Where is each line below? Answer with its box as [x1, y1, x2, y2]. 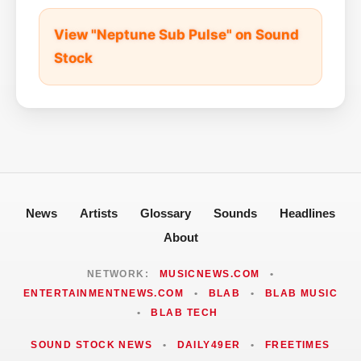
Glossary [140, 205, 191, 220]
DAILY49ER [176, 338, 241, 351]
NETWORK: [86, 268, 153, 280]
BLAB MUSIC [264, 287, 338, 299]
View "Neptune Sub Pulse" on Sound [54, 26, 299, 43]
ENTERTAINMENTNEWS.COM [23, 287, 185, 299]
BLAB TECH [151, 306, 218, 318]
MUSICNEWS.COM [159, 268, 260, 280]
